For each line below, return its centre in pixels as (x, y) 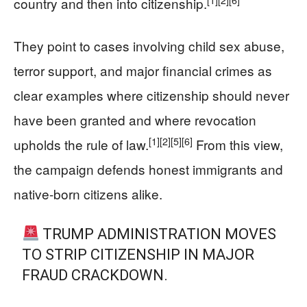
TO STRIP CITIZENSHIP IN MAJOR (138, 255)
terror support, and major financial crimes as (143, 70)
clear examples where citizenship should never (151, 95)
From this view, (238, 144)
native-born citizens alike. (88, 194)
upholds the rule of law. (81, 144)
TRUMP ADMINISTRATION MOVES (158, 234)
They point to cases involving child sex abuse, (149, 46)
